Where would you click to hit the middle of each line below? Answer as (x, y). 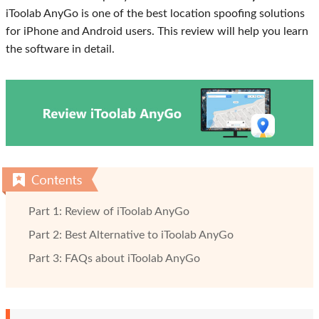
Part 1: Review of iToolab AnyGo (109, 212)
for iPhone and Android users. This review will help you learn (157, 31)
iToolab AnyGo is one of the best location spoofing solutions (155, 14)
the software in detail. (60, 49)
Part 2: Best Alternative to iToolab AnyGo (131, 235)
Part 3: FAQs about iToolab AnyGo (114, 259)
